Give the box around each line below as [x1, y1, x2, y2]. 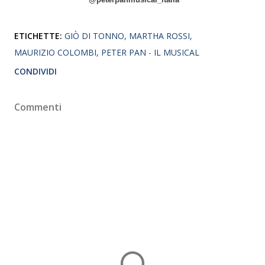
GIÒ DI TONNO [64, 30, 124, 41]
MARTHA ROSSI [129, 30, 190, 41]
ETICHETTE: [14, 30, 62, 41]
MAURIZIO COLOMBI [14, 46, 96, 58]
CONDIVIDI [14, 65, 57, 77]
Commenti [14, 100, 62, 114]
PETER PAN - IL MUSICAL [101, 46, 199, 58]
